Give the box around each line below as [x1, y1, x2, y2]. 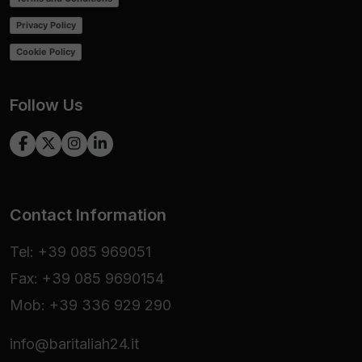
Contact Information [10, 204, 166, 225]
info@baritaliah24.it [10, 335, 139, 352]
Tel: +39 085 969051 [10, 242, 151, 260]
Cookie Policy [16, 46, 75, 58]
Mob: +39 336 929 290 [10, 296, 171, 314]
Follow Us [10, 95, 83, 115]
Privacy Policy [16, 19, 76, 32]
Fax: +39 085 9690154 [10, 269, 164, 287]
